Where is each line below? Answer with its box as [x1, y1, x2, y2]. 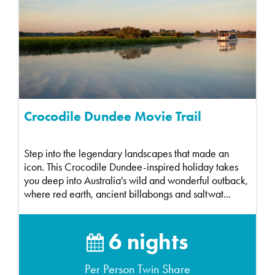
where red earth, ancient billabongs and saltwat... [24, 188, 231, 201]
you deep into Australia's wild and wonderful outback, [24, 174, 248, 187]
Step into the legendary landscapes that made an [24, 147, 229, 160]
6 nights [104, 228, 188, 255]
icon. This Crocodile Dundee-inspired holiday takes [24, 161, 238, 174]
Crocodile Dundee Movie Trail [24, 108, 201, 125]
